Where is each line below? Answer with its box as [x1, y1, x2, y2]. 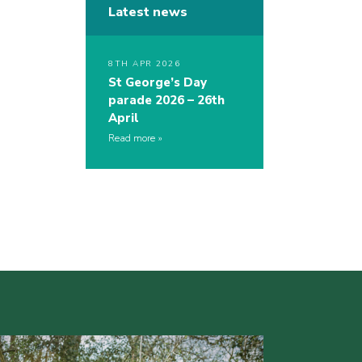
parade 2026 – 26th [108, 92, 225, 109]
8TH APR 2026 [108, 58, 180, 70]
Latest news [108, 3, 187, 22]
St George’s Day [108, 74, 207, 91]
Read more [108, 132, 155, 145]
